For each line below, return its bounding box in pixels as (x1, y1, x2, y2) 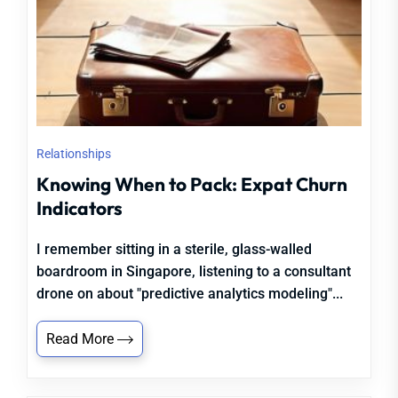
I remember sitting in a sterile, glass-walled (36, 241, 312, 258)
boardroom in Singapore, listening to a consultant (36, 263, 351, 280)
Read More (46, 330, 117, 347)
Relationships (36, 147, 111, 161)
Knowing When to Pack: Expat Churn (36, 172, 347, 195)
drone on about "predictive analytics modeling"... (36, 285, 343, 302)
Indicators (36, 196, 123, 219)
